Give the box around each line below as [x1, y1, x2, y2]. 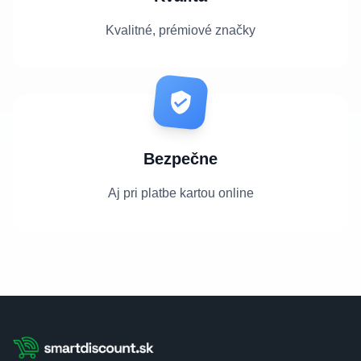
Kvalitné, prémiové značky [106, 23, 255, 37]
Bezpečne [143, 149, 218, 168]
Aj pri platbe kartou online [107, 185, 254, 200]
